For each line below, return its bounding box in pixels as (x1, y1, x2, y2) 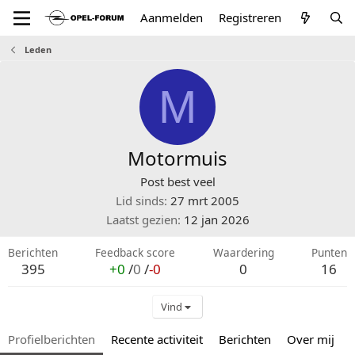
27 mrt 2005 (170, 193, 239, 208)
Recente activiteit (111, 331, 203, 347)
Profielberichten (8, 331, 95, 347)
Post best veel (139, 174, 216, 189)
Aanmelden (140, 10, 204, 25)
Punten (311, 245, 347, 260)
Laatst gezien (105, 212, 177, 227)
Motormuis (128, 145, 227, 171)
